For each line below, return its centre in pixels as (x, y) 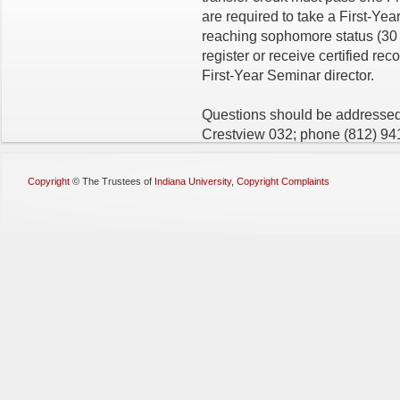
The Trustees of (118, 181)
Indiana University (193, 181)
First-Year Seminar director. (288, 75)
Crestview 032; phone (273, 134)
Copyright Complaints (283, 181)
